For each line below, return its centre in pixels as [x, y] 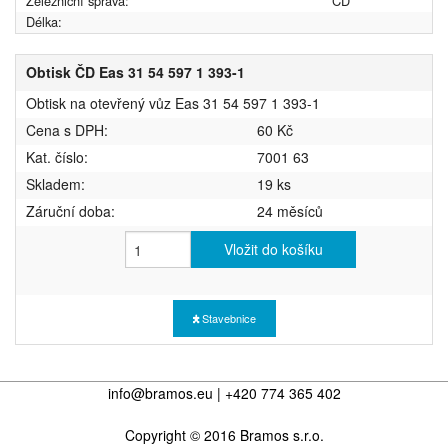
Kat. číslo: [57, 157]
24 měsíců [290, 211]
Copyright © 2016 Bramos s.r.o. [224, 435]
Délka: [44, 22]
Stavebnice [227, 318]
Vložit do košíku [273, 249]
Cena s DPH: [67, 130]
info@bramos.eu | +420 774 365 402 [224, 393]
